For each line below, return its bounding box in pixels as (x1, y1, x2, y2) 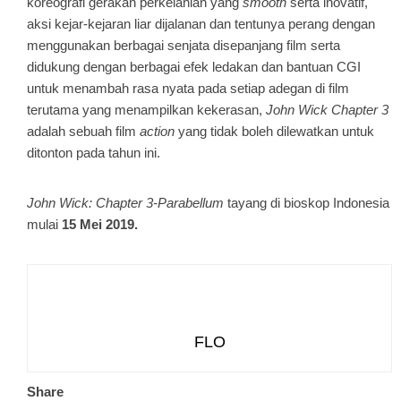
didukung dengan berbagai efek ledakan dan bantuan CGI (27, 59, 361, 74)
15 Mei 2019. (62, 217, 138, 232)
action (140, 124, 175, 139)
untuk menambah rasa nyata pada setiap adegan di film (27, 81, 349, 96)
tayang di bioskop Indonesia (224, 195, 389, 210)
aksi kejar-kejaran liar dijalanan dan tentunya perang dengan (27, 16, 375, 31)
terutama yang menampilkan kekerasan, (27, 102, 266, 117)
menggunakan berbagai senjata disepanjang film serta (27, 38, 340, 53)
